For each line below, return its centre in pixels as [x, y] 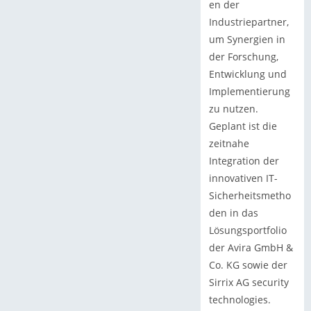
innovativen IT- [243, 178]
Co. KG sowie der [248, 264]
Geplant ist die [243, 126]
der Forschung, [243, 56]
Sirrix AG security [249, 282]
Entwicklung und [247, 74]
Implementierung [249, 91]
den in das [233, 212]
